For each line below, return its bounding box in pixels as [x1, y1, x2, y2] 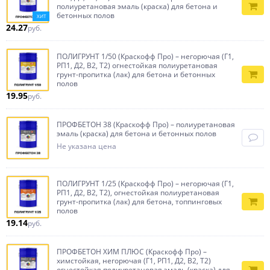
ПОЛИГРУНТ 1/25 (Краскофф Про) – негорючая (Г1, [57, 178, 234, 189]
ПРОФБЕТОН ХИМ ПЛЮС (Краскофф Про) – [57, 246, 207, 257]
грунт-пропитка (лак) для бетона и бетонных [57, 69, 215, 80]
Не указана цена [57, 141, 116, 151]
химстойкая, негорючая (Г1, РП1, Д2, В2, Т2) [57, 256, 211, 266]
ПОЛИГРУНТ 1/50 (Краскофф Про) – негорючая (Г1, [57, 51, 234, 61]
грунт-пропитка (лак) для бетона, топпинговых [57, 196, 222, 207]
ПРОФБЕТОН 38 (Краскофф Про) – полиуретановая [57, 119, 235, 130]
